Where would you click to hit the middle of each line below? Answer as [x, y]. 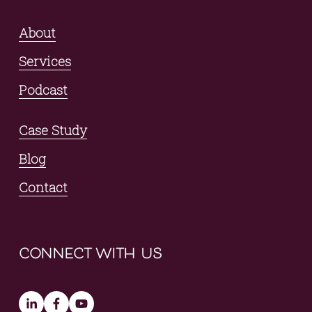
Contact [43, 187]
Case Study [53, 130]
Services [45, 61]
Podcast [43, 90]
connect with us [90, 252]
